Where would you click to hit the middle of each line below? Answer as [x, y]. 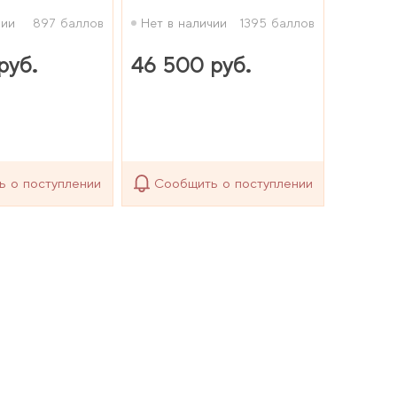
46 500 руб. [192, 65]
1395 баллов [278, 23]
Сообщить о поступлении [233, 183]
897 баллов [68, 23]
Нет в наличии [184, 23]
